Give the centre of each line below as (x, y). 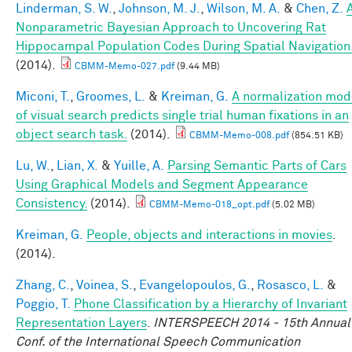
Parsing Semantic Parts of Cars (257, 165)
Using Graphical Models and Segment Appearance (162, 184)
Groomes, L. (111, 96)
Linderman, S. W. (64, 8)
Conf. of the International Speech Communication (158, 341)
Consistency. (51, 203)
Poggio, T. (43, 304)
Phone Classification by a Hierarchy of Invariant (211, 304)
